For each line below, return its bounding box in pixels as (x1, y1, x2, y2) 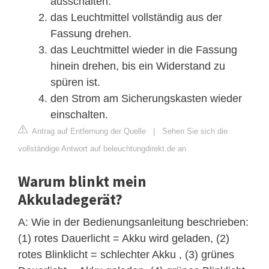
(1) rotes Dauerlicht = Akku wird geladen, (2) (18, 232, 229, 244)
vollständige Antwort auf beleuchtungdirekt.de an (18, 144, 186, 153)
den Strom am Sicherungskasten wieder (50, 92, 242, 104)
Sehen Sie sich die (162, 126, 228, 136)
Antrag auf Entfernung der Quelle (30, 126, 146, 136)
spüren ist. (50, 76, 100, 88)
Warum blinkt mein (18, 171, 147, 191)
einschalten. (50, 108, 108, 121)
